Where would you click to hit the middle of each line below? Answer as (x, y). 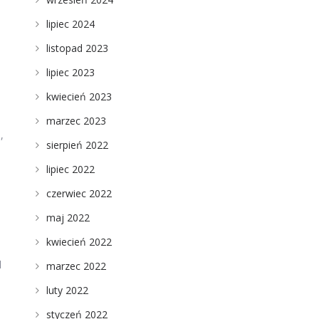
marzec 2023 (76, 121)
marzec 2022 (76, 266)
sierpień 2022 (77, 145)
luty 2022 (67, 290)
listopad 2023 (77, 48)
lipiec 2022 (70, 169)
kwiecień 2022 (79, 242)
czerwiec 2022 (79, 193)
